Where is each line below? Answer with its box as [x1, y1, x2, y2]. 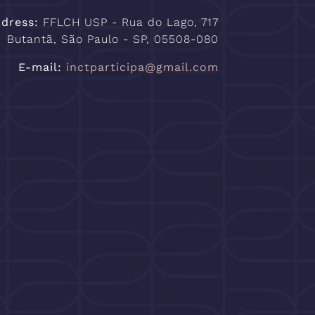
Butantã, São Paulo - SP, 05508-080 [7, 32, 219, 46]
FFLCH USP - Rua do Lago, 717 [43, 15, 219, 29]
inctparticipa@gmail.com [66, 60, 219, 74]
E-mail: [18, 60, 62, 74]
